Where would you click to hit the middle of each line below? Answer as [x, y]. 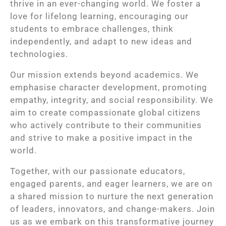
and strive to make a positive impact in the [101, 138]
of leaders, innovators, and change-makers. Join [112, 209]
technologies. [39, 54]
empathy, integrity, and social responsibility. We [112, 100]
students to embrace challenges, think [92, 29]
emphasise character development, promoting [109, 87]
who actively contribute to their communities [106, 125]
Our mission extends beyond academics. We [104, 75]
